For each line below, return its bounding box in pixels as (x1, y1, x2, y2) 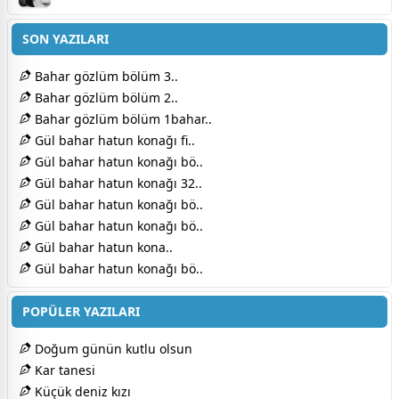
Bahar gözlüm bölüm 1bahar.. (31, 110, 212, 127)
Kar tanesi (31, 361, 95, 379)
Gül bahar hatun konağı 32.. (31, 174, 202, 191)
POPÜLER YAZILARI (22, 302, 140, 320)
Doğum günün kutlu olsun (31, 339, 192, 357)
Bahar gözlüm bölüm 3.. (31, 67, 178, 85)
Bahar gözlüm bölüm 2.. (31, 88, 178, 106)
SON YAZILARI (22, 29, 109, 47)
